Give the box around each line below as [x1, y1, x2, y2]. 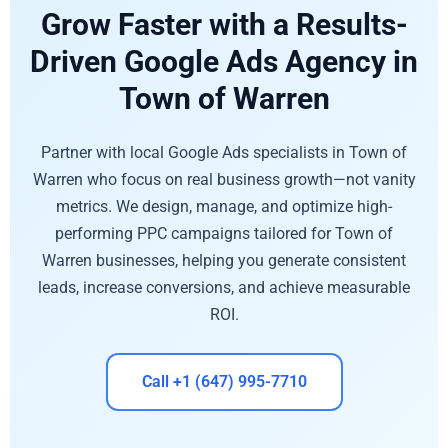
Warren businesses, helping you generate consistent [42, 250, 406, 270]
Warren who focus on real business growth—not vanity [32, 169, 416, 189]
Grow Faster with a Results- [40, 6, 408, 42]
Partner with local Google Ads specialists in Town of [41, 142, 407, 162]
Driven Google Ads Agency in [30, 43, 418, 79]
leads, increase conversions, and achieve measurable [38, 277, 410, 297]
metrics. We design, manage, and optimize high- [56, 196, 392, 216]
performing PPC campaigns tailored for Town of [55, 223, 393, 243]
